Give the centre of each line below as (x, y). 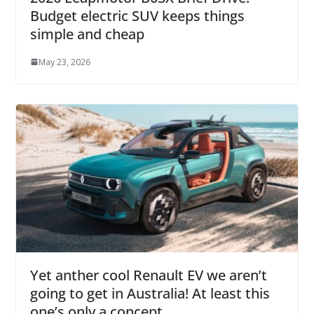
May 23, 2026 (64, 62)
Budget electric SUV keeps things (137, 15)
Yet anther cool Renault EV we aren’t (148, 275)
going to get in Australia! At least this (150, 294)
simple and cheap (87, 34)
